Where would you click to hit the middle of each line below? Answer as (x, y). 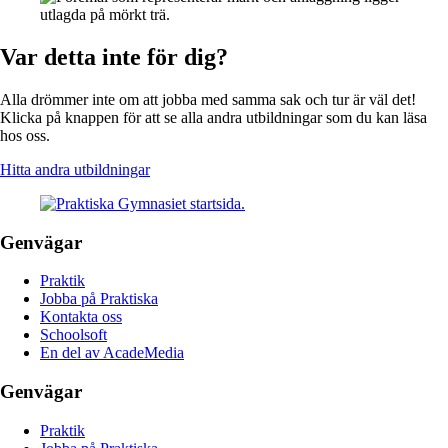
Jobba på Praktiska (99, 299)
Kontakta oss (81, 317)
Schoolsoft (73, 335)
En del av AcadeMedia (112, 353)
